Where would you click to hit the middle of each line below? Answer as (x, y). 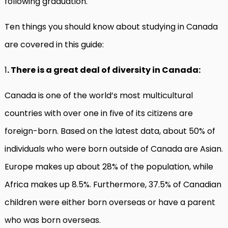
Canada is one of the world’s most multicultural (99, 95)
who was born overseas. (55, 220)
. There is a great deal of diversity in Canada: (104, 70)
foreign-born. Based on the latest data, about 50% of (110, 131)
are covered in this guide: (55, 45)
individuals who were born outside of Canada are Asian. (114, 149)
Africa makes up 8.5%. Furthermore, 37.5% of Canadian (113, 184)
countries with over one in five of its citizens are (99, 113)
